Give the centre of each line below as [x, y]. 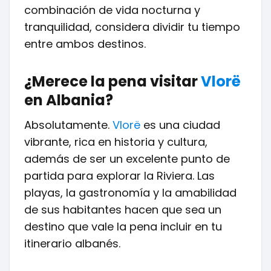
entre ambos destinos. [85, 44]
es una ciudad [180, 125]
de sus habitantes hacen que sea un [123, 210]
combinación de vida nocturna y [112, 10]
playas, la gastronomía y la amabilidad [130, 193]
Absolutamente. [68, 125]
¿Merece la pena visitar [113, 81]
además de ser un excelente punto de [127, 159]
